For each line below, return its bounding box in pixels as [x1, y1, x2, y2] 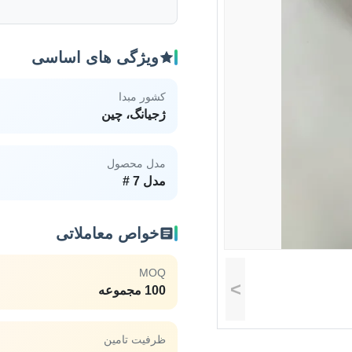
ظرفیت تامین [104, 333, 166, 346]
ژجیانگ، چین [101, 108, 166, 121]
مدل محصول [107, 157, 166, 170]
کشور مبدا [119, 90, 166, 103]
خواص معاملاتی [56, 225, 159, 242]
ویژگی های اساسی [31, 49, 159, 66]
